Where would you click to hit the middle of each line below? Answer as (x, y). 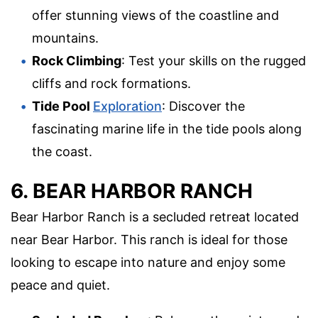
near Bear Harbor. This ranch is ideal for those (149, 240)
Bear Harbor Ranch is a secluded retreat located (155, 217)
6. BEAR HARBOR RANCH (132, 191)
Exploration (127, 106)
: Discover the (203, 106)
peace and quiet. (60, 285)
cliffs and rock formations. (111, 84)
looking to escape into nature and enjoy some (148, 263)
